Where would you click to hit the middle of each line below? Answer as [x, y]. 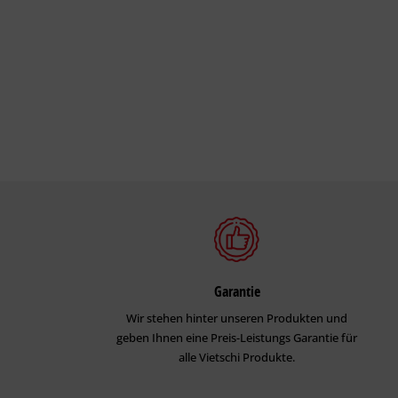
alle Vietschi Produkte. [237, 357]
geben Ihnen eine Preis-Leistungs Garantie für [237, 337]
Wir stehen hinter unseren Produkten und [237, 318]
